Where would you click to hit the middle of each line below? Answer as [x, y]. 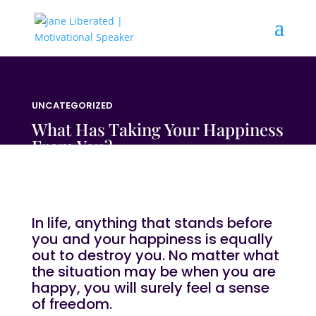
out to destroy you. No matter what [155, 255]
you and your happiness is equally [152, 239]
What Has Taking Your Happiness [157, 129]
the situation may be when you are [153, 272]
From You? [72, 146]
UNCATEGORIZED [72, 105]
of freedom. [72, 304]
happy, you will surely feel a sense [150, 288]
